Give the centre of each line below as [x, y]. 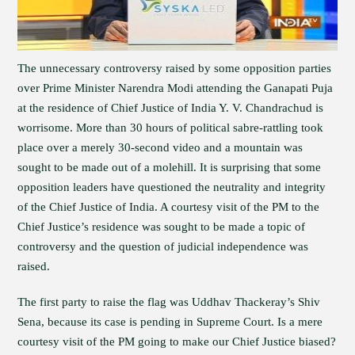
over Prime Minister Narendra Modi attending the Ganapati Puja [176, 88]
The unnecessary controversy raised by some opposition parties [175, 68]
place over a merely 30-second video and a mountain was [160, 147]
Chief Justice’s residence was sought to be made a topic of [162, 227]
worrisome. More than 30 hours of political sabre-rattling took [171, 128]
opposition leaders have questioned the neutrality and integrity [172, 187]
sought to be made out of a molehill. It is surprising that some [170, 167]
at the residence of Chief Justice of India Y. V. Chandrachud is [171, 108]
